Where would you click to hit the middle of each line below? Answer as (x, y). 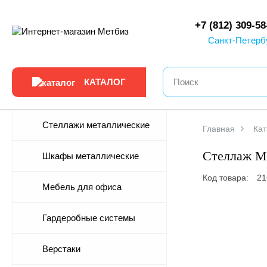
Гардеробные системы (89, 218)
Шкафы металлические (91, 156)
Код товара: (227, 178)
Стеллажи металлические (96, 125)
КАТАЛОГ (105, 82)
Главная (219, 129)
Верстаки (61, 249)
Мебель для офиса (82, 187)
